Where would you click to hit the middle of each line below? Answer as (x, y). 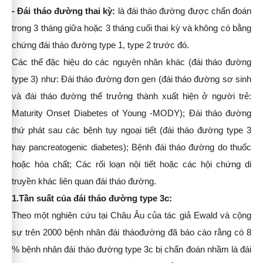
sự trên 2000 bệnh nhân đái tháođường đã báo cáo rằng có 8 (131, 232)
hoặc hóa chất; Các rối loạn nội (76, 164)
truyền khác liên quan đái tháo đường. (84, 181)
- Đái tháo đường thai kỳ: (64, 11)
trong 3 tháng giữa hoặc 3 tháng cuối (82, 28)
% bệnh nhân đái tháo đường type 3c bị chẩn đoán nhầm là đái (131, 249)
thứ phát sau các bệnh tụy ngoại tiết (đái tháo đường (117, 130)
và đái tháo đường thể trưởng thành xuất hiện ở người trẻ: (131, 96)
